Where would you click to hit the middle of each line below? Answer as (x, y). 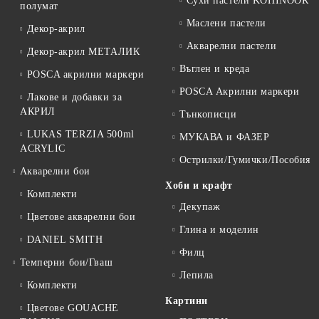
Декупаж (200, 207)
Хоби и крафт (199, 186)
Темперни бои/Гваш (66, 263)
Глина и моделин (219, 230)
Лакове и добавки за (74, 98)
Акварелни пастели (231, 46)
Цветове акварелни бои (81, 217)
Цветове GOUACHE (73, 308)
